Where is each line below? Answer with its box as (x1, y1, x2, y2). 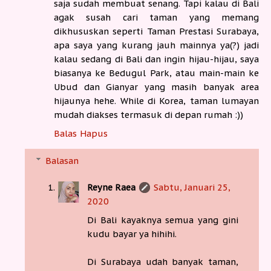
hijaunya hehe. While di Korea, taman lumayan (54, 94, 259, 106)
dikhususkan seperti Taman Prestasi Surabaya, (54, 25, 259, 37)
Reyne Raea (87, 181, 136, 193)
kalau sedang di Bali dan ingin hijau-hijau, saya (54, 53, 259, 65)
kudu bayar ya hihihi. (87, 227, 177, 240)
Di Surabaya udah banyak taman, (87, 255, 238, 267)
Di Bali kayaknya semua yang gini (87, 214, 238, 226)
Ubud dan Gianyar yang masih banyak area (54, 80, 259, 93)
